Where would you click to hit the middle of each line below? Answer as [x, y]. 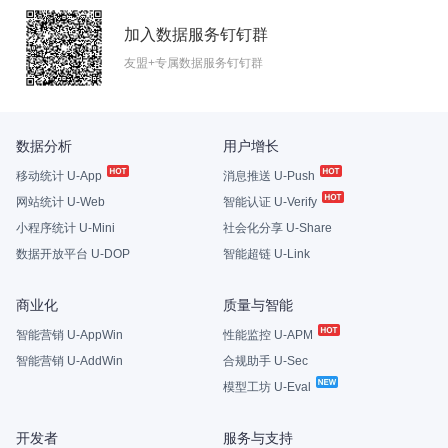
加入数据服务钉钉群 [196, 34]
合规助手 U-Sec [265, 361]
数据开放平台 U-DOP [73, 254]
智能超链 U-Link [266, 254]
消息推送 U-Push [270, 176]
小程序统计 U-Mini [65, 228]
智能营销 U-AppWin [69, 335]
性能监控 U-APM [269, 335]
